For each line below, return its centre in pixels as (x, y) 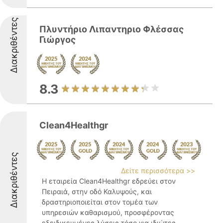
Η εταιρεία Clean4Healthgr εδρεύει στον (109, 181)
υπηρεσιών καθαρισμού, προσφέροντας (108, 212)
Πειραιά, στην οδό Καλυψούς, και (97, 191)
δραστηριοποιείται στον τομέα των (100, 202)
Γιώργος (57, 40)
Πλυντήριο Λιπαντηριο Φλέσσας (111, 29)
